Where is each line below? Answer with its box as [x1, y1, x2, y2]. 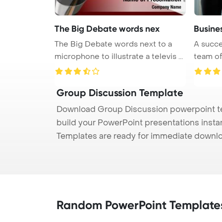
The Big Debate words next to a [55, 39, 172, 49]
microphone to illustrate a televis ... [55, 51, 183, 61]
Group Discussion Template [56, 86, 183, 99]
